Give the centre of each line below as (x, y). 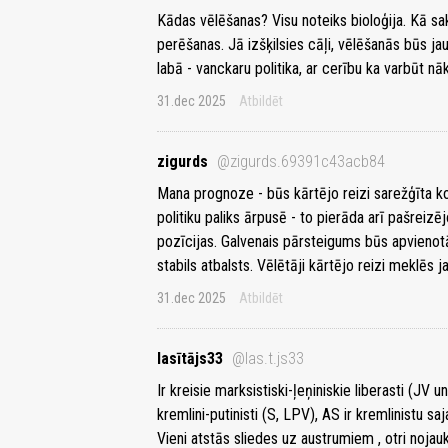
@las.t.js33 (268, 359)
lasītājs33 (192, 359)
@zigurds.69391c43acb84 (301, 162)
